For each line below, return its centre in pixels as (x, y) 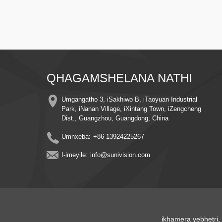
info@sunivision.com (120, 155)
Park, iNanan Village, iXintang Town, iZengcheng (132, 109)
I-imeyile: (75, 155)
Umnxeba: (76, 136)
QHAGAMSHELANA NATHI (120, 78)
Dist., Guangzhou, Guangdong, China (115, 118)
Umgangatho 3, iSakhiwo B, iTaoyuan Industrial (130, 99)
